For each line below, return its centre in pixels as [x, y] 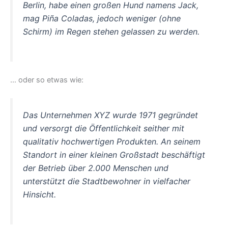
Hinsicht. [39, 194]
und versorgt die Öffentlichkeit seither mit [104, 128]
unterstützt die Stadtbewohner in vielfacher [107, 181]
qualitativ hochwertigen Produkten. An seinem [112, 141]
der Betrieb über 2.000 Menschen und [96, 168]
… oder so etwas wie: [47, 80]
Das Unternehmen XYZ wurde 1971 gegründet [110, 115]
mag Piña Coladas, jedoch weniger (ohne [102, 19]
